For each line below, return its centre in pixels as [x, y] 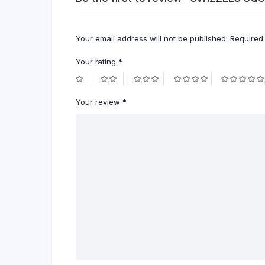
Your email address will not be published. [152, 39]
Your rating [97, 62]
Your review [99, 102]
